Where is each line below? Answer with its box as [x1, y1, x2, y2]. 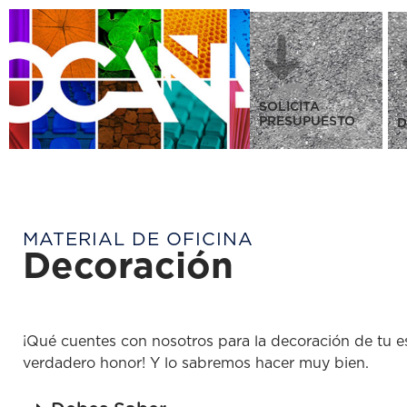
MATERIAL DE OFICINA [23, 231, 253, 249]
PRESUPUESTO [258, 115, 355, 128]
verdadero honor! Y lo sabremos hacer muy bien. [23, 356, 369, 371]
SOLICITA [258, 101, 320, 114]
